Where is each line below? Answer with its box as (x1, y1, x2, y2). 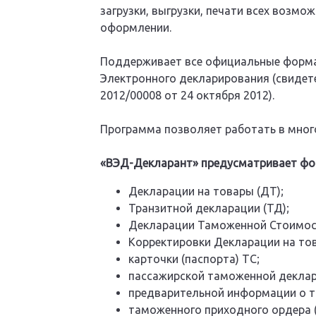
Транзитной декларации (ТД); (128, 201, 289, 214)
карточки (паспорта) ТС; (128, 252, 260, 265)
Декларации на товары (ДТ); (128, 184, 284, 197)
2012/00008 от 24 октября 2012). (100, 88, 274, 102)
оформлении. (100, 20, 171, 34)
